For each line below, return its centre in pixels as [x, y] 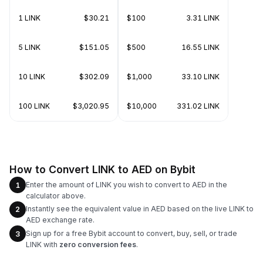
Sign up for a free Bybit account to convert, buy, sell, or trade [131, 233]
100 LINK [34, 106]
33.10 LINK [200, 77]
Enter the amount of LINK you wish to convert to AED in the [127, 184]
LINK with [43, 244]
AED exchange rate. [60, 220]
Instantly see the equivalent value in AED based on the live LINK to [140, 209]
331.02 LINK [198, 106]
